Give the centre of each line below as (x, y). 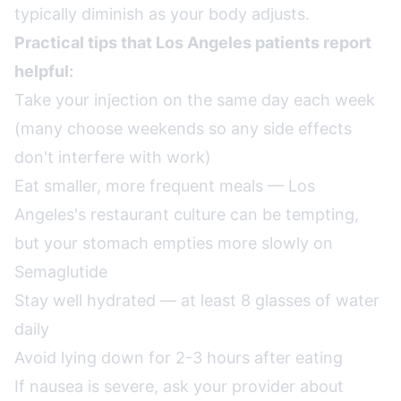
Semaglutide (61, 272)
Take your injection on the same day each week (195, 100)
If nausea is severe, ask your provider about (179, 386)
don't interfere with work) (113, 157)
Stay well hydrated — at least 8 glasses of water (197, 300)
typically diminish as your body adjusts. (162, 14)
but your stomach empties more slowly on (174, 243)
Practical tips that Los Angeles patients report (193, 43)
